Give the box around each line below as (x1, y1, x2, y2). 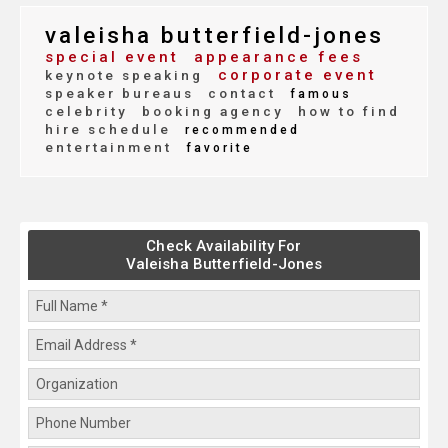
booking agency (136, 103, 284, 120)
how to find (292, 103, 400, 120)
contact (202, 85, 276, 102)
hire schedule (45, 121, 171, 138)
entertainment (45, 139, 172, 156)
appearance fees (187, 48, 363, 67)
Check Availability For (146, 237, 302, 256)
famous (284, 87, 352, 102)
